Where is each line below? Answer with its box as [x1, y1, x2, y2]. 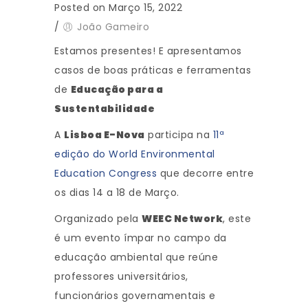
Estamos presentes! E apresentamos [54, 44, 242, 58]
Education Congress [54, 166, 157, 181]
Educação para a [70, 82, 163, 97]
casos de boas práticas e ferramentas [54, 63, 251, 78]
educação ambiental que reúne [54, 250, 218, 265]
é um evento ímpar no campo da [54, 231, 227, 245]
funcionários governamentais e [54, 289, 216, 303]
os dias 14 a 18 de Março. [54, 186, 179, 200]
